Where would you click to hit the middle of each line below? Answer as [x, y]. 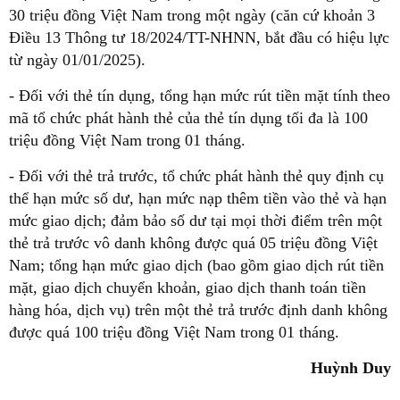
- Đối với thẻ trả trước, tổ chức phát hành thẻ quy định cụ [196, 176]
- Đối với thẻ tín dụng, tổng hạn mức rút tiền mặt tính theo [200, 96]
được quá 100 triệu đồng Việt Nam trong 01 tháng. [174, 333]
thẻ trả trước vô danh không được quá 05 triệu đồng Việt [193, 243]
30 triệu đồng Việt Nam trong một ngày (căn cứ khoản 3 [192, 16]
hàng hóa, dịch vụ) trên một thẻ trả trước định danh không [198, 310]
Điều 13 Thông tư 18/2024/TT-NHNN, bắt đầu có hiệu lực [199, 38]
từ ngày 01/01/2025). [77, 60]
